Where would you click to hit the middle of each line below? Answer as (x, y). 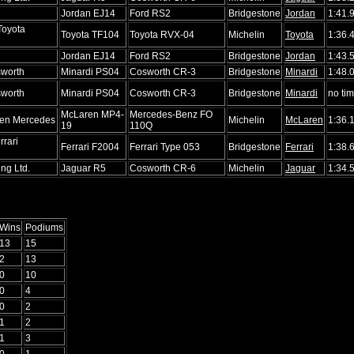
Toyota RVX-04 (162, 34)
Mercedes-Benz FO (171, 114)
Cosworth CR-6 (163, 168)
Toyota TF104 (90, 34)
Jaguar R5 (83, 168)
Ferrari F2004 (90, 147)
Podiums (44, 227)
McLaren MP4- (92, 114)
